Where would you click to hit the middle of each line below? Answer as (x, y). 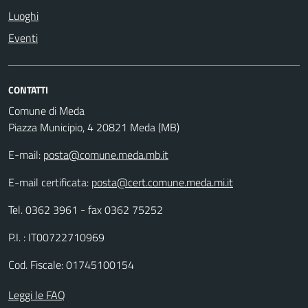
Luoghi (23, 15)
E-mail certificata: (50, 182)
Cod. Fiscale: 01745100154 (71, 264)
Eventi (23, 37)
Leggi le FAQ (37, 295)
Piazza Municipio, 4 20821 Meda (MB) (94, 127)
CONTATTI (28, 89)
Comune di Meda (46, 110)
